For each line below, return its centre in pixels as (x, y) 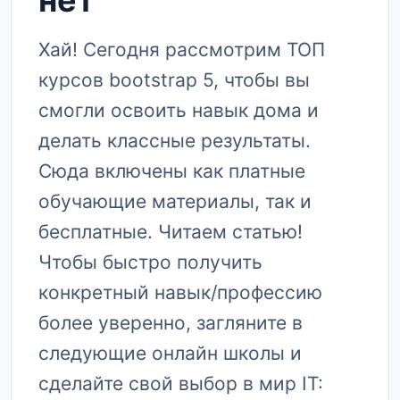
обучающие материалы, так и (175, 201)
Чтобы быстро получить (150, 262)
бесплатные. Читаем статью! (171, 232)
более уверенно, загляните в (171, 323)
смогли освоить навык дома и (179, 110)
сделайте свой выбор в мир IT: (181, 383)
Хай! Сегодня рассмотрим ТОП (182, 50)
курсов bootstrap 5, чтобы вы (174, 80)
